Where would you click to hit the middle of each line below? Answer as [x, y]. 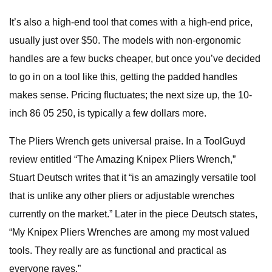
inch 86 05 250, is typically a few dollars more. [108, 113]
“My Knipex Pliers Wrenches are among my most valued [129, 232]
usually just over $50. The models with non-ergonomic [125, 40]
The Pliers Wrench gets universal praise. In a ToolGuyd [127, 141]
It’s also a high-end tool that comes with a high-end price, [131, 22]
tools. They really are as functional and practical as [118, 250]
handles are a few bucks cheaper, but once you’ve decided [135, 59]
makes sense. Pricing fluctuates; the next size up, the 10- [131, 95]
